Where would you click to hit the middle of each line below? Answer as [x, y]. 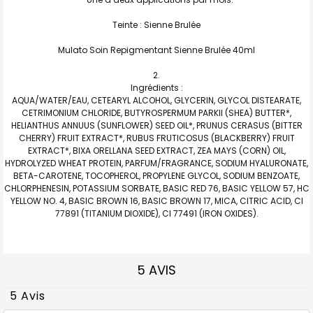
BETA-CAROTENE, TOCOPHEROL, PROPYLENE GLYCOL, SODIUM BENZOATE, [156, 175]
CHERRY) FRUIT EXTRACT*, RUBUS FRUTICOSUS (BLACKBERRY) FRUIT [156, 138]
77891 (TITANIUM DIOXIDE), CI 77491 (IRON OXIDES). [156, 213]
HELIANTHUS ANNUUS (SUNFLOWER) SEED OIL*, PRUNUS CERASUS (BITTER [156, 125]
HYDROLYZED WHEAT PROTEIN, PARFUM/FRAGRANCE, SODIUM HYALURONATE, [156, 163]
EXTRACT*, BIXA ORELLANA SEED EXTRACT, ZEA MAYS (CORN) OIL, [156, 150]
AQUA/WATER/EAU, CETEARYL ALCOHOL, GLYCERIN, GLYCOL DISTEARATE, [156, 100]
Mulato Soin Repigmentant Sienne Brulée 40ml [156, 50]
